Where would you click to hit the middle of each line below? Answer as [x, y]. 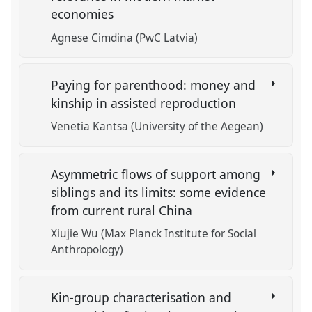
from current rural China [124, 210]
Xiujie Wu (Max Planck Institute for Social [154, 234]
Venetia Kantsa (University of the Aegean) [157, 127]
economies [84, 14]
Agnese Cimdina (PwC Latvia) [125, 38]
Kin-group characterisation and [141, 297]
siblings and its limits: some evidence [159, 192]
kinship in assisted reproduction [146, 103]
